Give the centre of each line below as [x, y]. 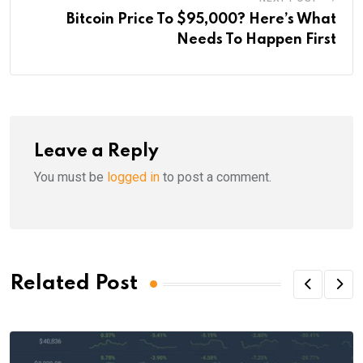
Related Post [74, 284]
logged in [133, 177]
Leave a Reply [96, 151]
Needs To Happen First [256, 39]
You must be [70, 177]
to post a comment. [216, 177]
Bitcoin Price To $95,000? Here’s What [201, 19]
